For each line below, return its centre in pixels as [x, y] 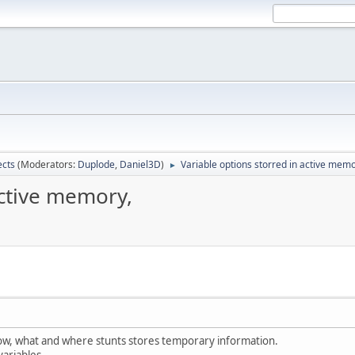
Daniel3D [140, 164]
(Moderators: [48, 164]
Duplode [96, 164]
